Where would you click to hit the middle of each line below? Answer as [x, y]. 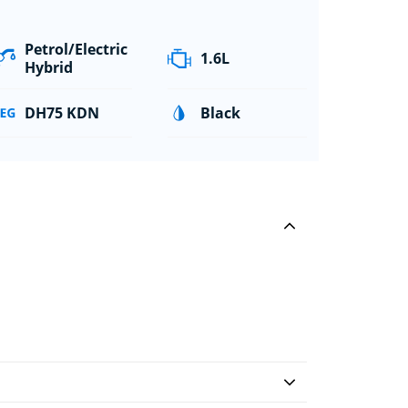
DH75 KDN [62, 112]
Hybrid [49, 67]
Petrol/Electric [76, 49]
